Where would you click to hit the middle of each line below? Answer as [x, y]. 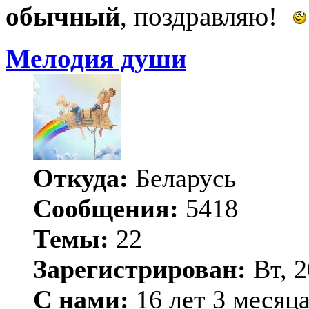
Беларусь [182, 178]
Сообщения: [106, 209]
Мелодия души [96, 59]
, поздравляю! [202, 17]
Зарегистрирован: [140, 269]
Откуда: [81, 178]
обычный [63, 17]
